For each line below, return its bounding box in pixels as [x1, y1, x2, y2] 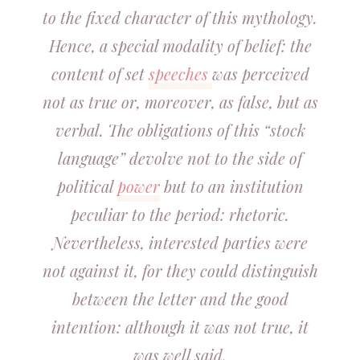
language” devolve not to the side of [58, 147, 302, 169]
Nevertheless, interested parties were [52, 231, 308, 253]
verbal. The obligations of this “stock [55, 119, 305, 141]
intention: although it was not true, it [51, 316, 309, 337]
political [56, 175, 117, 197]
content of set [51, 63, 149, 84]
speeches [148, 63, 212, 84]
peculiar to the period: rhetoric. [71, 203, 289, 225]
